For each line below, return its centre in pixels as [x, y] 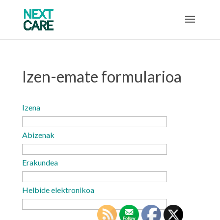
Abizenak [41, 135]
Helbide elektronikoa [61, 190]
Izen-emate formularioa [102, 76]
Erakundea [40, 162]
